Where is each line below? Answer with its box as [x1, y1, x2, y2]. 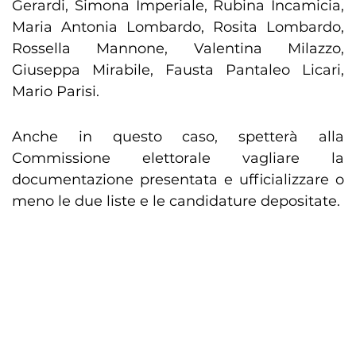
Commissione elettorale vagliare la [12, 149, 344, 168]
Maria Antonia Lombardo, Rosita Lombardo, [12, 18, 344, 37]
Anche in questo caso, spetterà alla [12, 128, 344, 146]
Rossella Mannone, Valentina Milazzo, [12, 40, 344, 58]
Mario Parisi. [12, 83, 99, 101]
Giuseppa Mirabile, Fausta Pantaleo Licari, [12, 61, 344, 79]
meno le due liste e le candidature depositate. [12, 192, 340, 211]
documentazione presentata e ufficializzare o [12, 171, 344, 189]
